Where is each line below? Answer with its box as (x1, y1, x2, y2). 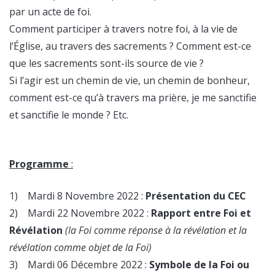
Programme (9, 157, 69, 171)
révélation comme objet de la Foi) (9, 241, 152, 255)
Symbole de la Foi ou (149, 258, 249, 272)
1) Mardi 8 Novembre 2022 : (9, 189, 145, 203)
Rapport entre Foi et (151, 206, 251, 220)
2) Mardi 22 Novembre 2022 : (9, 206, 151, 220)
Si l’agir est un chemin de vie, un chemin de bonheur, (9, 74, 250, 88)
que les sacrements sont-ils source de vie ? (9, 56, 204, 71)
